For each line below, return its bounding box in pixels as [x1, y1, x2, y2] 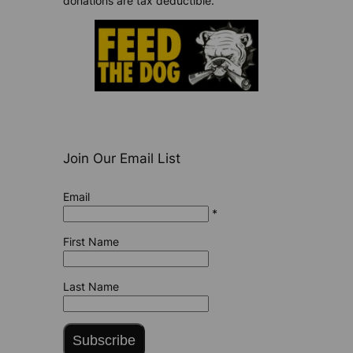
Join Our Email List [62, 150, 180, 166]
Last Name [62, 279, 119, 293]
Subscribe [72, 333, 136, 349]
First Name [62, 234, 119, 248]
